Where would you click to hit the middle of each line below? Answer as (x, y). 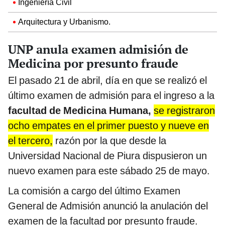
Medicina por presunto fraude (93, 63)
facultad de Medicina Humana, (80, 110)
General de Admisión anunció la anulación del (108, 206)
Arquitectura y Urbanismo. (64, 22)
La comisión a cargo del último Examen (94, 191)
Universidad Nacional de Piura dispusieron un (107, 155)
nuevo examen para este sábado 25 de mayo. (109, 171)
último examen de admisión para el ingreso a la (111, 95)
